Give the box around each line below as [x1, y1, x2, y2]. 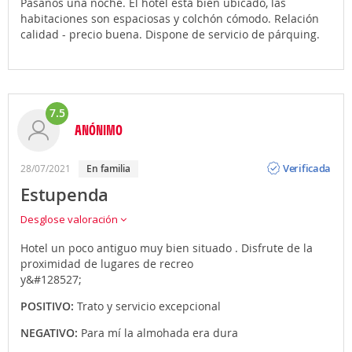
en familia [92, 161, 130, 175]
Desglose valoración [20, 211, 120, 226]
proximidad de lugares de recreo [20, 255, 193, 271]
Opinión [283, 148, 321, 163]
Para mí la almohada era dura [81, 324, 238, 340]
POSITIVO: [20, 298, 77, 313]
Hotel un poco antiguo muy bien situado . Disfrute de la [20, 240, 313, 255]
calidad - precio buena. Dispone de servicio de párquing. [20, 26, 320, 42]
